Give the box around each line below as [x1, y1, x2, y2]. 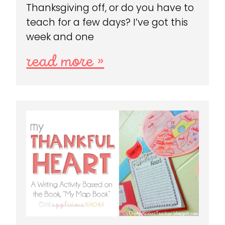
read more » [26, 53, 104, 71]
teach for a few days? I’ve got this [26, 16, 188, 30]
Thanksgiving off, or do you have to [26, 1, 194, 15]
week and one [26, 30, 94, 44]
